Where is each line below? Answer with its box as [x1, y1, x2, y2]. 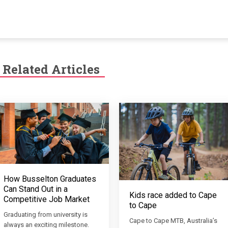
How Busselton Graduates [3, 174, 96, 184]
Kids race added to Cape [129, 190, 217, 200]
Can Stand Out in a [3, 184, 68, 194]
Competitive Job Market [3, 194, 90, 204]
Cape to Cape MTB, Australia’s [129, 216, 217, 224]
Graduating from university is [3, 210, 88, 218]
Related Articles [2, 61, 100, 78]
